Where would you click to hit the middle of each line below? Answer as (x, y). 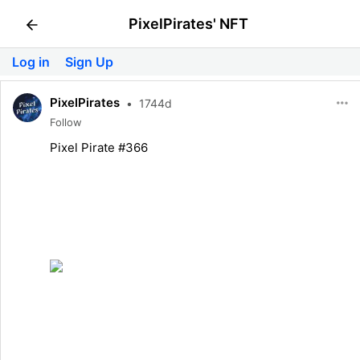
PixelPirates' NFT (188, 24)
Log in (33, 62)
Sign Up (89, 62)
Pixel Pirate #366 (99, 147)
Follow (66, 122)
